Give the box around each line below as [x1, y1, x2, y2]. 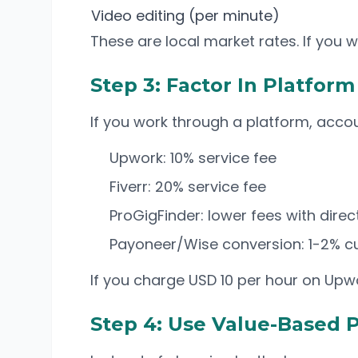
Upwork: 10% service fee [109, 148, 276, 168]
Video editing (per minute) [91, 6, 280, 26]
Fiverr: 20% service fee [109, 177, 266, 197]
